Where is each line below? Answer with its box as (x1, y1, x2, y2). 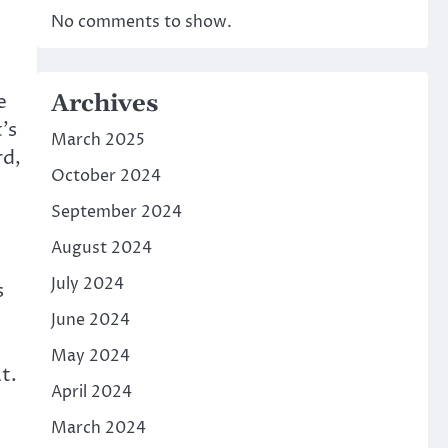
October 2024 (50, 165, 161, 188)
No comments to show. (50, 11, 232, 34)
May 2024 (50, 345, 130, 368)
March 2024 (50, 417, 146, 440)
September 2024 (50, 201, 182, 224)
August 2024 (50, 237, 152, 260)
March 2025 (50, 129, 145, 152)
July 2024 (50, 273, 124, 296)
